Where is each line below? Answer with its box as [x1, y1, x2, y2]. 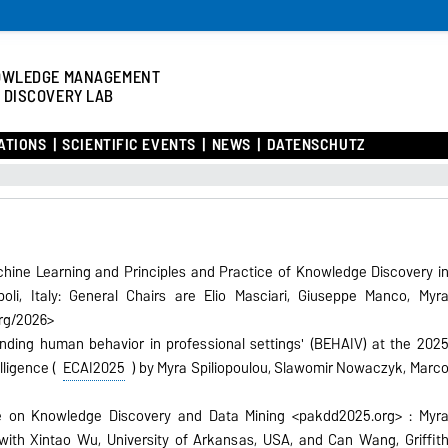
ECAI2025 [62, 355, 125, 380]
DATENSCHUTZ [266, 131, 365, 159]
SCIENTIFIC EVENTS [62, 131, 196, 159]
